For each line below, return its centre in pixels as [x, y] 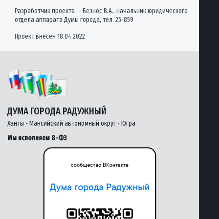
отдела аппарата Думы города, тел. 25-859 [74, 20]
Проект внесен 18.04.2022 [50, 36]
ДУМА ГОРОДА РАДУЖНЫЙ [57, 111]
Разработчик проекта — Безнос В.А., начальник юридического [101, 11]
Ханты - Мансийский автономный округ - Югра [71, 123]
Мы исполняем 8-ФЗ [37, 138]
